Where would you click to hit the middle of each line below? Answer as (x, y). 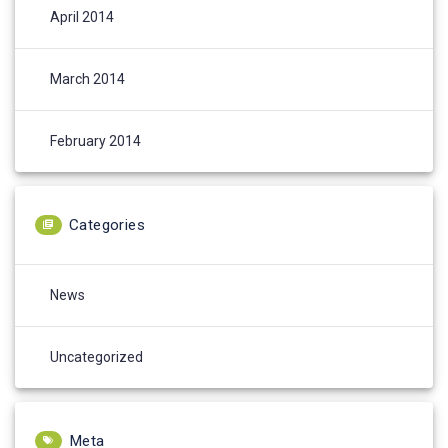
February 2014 (95, 141)
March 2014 (87, 79)
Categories (107, 225)
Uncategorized (96, 357)
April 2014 (82, 17)
